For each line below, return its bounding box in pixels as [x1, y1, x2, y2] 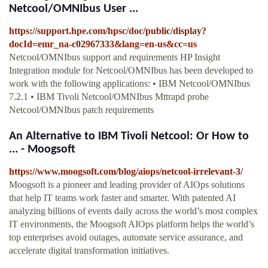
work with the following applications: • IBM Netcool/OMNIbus [9, 78, 250, 89]
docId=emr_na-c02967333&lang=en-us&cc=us [9, 39, 197, 50]
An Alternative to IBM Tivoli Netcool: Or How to [9, 130, 249, 143]
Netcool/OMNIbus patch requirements [9, 105, 154, 115]
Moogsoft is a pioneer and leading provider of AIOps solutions [9, 179, 245, 190]
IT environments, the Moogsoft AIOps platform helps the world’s [9, 219, 254, 230]
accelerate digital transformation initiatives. [9, 245, 169, 256]
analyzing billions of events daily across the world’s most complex [9, 206, 258, 217]
